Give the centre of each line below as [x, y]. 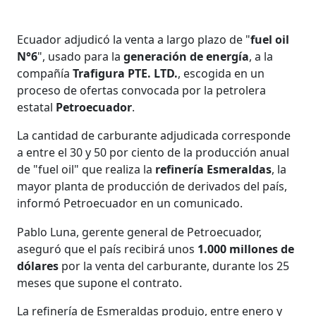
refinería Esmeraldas [212, 169]
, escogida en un [221, 73]
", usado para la [81, 56]
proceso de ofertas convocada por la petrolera [142, 90]
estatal [37, 107]
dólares [38, 266]
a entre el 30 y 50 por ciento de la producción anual [153, 152]
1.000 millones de [246, 249]
